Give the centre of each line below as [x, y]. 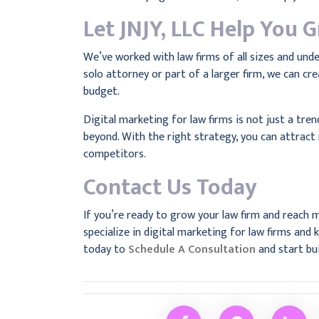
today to [106, 250]
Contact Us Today [170, 188]
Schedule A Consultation [192, 250]
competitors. [115, 154]
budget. [101, 91]
